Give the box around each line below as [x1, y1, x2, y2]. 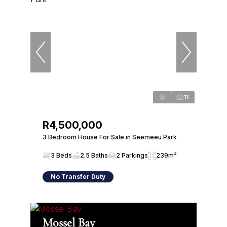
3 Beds [51, 152, 72, 159]
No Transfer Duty [51, 173, 105, 180]
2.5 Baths [80, 152, 108, 159]
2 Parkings [116, 152, 148, 159]
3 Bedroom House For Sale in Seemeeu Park [43, 133, 177, 141]
